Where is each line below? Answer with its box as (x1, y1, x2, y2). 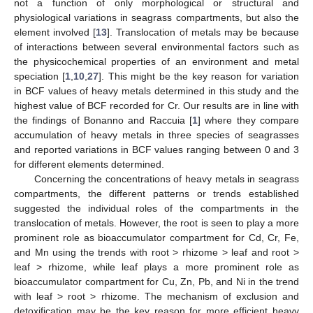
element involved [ (14, 27, 96, 38)
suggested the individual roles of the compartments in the (14, 203, 299, 214)
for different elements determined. (14, 159, 164, 170)
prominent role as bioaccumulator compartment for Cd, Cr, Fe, (14, 232, 299, 244)
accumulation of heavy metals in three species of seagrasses (14, 129, 299, 141)
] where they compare (198, 115, 299, 126)
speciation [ (14, 71, 66, 82)
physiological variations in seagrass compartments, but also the (14, 12, 299, 24)
